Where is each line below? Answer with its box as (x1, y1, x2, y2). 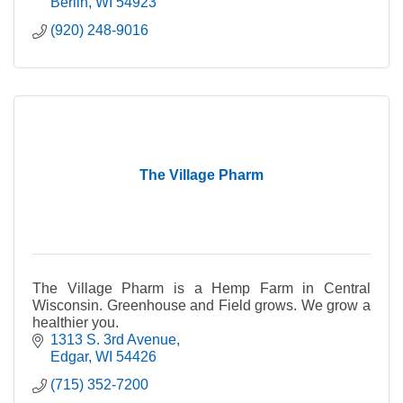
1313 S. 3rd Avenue (50, 332, 176, 347)
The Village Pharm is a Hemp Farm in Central (32, 281, 371, 296)
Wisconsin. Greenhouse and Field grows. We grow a (32, 298, 371, 313)
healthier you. (32, 315, 119, 330)
